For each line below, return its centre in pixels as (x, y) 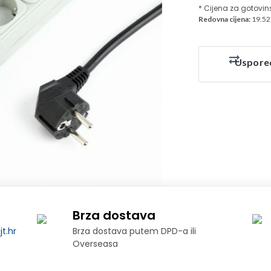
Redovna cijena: (225, 19)
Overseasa (96, 243)
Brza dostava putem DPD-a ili (135, 231)
